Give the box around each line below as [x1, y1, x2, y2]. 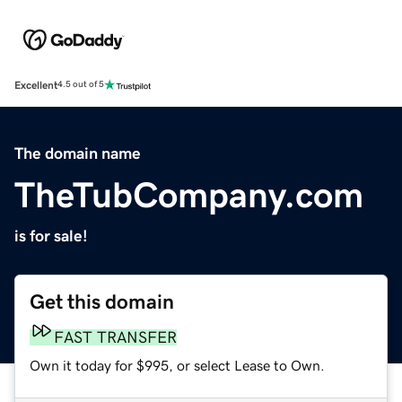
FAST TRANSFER [54, 328, 177, 345]
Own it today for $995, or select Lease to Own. [30, 357, 325, 372]
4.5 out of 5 [57, 80, 104, 90]
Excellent [14, 79, 57, 91]
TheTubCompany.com [14, 176, 363, 213]
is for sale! [14, 227, 88, 244]
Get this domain [30, 291, 174, 312]
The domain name [14, 144, 141, 162]
